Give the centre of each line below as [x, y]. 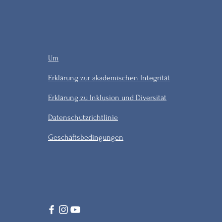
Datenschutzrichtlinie [83, 117]
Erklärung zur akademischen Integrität [109, 78]
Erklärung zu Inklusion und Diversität [108, 98]
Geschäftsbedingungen [86, 137]
